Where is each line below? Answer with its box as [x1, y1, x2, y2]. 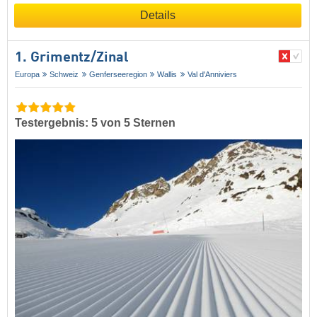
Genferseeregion [88, 69, 147, 79]
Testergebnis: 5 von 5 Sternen [15, 116, 175, 129]
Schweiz [50, 69, 79, 79]
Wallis [157, 69, 178, 79]
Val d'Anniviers [187, 69, 237, 79]
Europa [15, 69, 40, 79]
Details [140, 8, 175, 21]
